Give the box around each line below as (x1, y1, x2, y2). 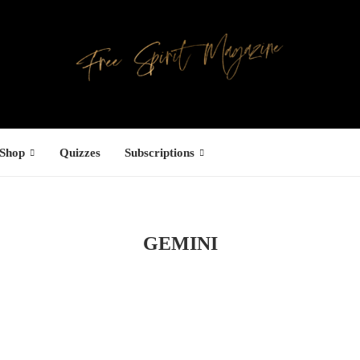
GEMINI (142, 233, 218, 254)
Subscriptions (125, 146, 194, 159)
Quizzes (59, 146, 100, 159)
